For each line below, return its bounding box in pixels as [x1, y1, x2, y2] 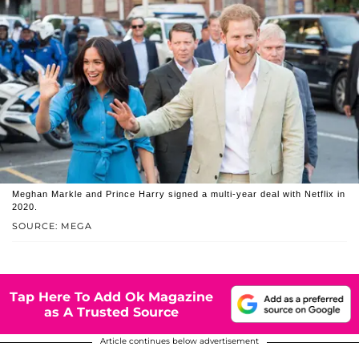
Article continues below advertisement [100, 336, 259, 347]
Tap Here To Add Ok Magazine [10, 288, 213, 305]
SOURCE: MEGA [12, 220, 92, 232]
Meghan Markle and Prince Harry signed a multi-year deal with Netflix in [12, 189, 345, 200]
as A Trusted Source [44, 304, 179, 320]
